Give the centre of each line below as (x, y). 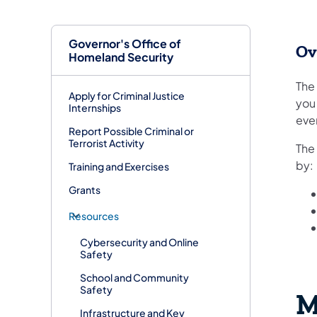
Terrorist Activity (106, 143)
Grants (85, 189)
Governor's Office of (125, 43)
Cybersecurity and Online (139, 242)
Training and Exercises (119, 166)
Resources (94, 215)
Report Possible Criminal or (131, 131)
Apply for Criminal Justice (127, 95)
